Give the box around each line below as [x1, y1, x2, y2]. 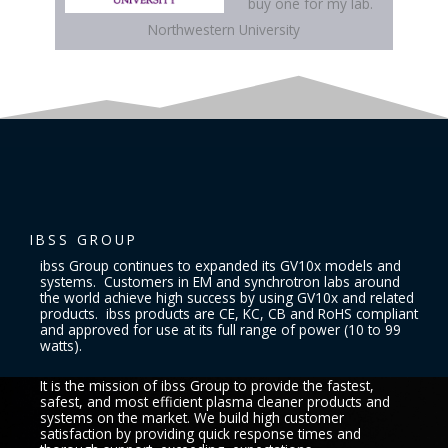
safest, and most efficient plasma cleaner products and [40, 391, 390, 411]
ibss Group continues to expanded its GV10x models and [40, 255, 401, 275]
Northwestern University [147, 19, 300, 39]
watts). [40, 335, 82, 355]
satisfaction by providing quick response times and [40, 423, 361, 443]
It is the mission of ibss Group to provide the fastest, [40, 375, 374, 395]
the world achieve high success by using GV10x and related [40, 287, 414, 307]
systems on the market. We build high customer [40, 407, 344, 427]
